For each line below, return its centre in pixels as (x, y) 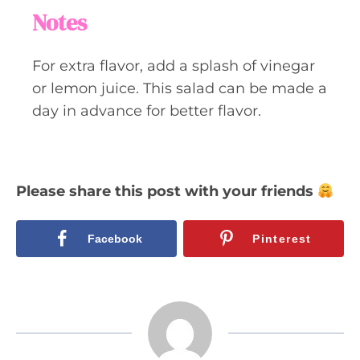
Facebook (115, 238)
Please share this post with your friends (167, 192)
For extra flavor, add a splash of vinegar (174, 66)
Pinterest (282, 238)
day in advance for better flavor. (147, 111)
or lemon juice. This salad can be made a (180, 89)
